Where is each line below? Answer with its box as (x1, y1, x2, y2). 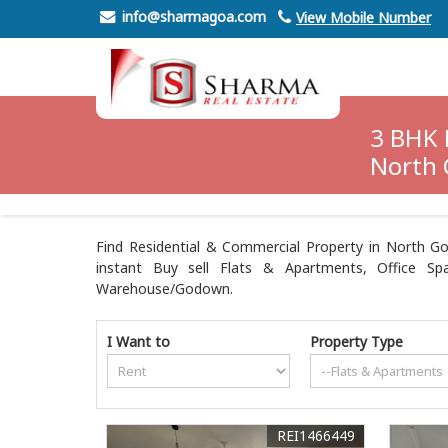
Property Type (310, 331, 404, 351)
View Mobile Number (296, 7, 431, 27)
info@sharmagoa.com (122, 7, 266, 27)
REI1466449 (277, 425, 356, 445)
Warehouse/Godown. (96, 278, 233, 298)
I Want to (107, 331, 170, 351)
